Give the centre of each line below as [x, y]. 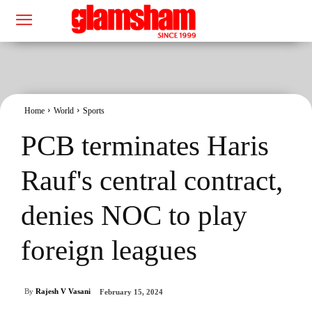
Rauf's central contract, [152, 180]
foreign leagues [109, 250]
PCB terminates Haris [145, 145]
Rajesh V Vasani [63, 291]
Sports [94, 110]
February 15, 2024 [131, 292]
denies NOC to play [134, 215]
